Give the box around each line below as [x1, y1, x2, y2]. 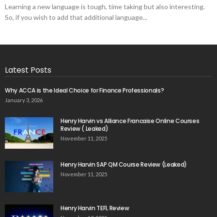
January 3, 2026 [5, 96, 43, 103]
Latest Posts [5, 64, 51, 76]
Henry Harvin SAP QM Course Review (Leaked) [61, 160, 187, 169]
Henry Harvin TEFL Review [61, 203, 129, 212]
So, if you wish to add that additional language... [5, 13, 147, 21]
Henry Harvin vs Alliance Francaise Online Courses [61, 116, 200, 125]
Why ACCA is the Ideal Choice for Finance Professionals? [5, 86, 164, 94]
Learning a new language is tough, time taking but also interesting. [5, 2, 205, 11]
